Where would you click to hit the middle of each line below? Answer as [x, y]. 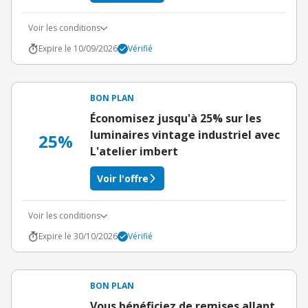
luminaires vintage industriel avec [185, 135]
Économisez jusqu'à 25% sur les [176, 118]
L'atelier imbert [134, 151]
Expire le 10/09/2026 [78, 48]
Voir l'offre [123, 178]
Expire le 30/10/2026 [78, 236]
